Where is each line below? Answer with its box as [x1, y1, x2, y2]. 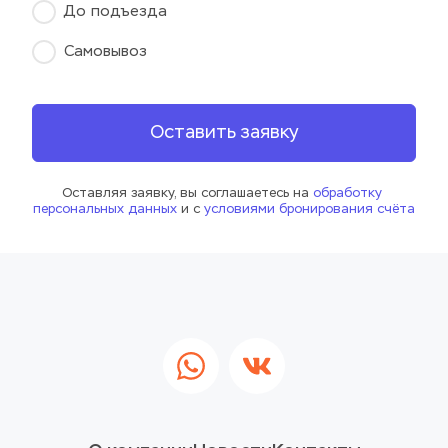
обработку [313, 187, 382, 200]
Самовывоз [64, 44, 147, 59]
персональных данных [33, 203, 177, 216]
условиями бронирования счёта [204, 203, 415, 216]
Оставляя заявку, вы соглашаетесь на [62, 187, 313, 200]
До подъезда [64, 4, 167, 19]
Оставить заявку [150, 124, 298, 142]
